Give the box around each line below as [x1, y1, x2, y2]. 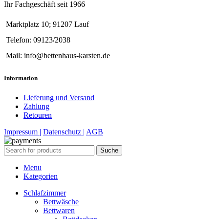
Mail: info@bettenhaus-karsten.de [6, 51, 110, 60]
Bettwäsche [43, 197, 79, 206]
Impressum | [4, 127, 41, 136]
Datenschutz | [43, 127, 85, 136]
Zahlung [23, 102, 49, 110]
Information [4, 74, 38, 82]
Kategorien [23, 172, 58, 180]
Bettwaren [43, 206, 75, 215]
